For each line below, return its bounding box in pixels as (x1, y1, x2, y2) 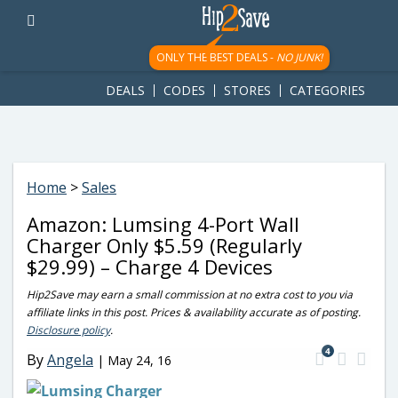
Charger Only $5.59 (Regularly (27, 232, 302, 259)
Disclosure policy (27, 322, 110, 338)
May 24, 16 (107, 351, 171, 369)
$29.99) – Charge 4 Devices (27, 253, 273, 280)
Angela (47, 349, 93, 370)
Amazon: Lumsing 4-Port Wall (27, 211, 299, 237)
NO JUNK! (275, 50, 322, 65)
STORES (224, 82, 271, 99)
